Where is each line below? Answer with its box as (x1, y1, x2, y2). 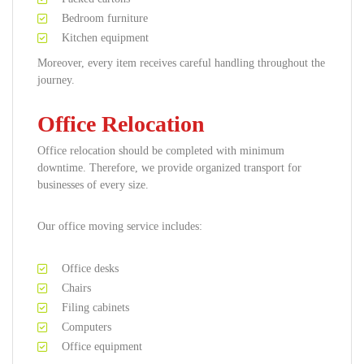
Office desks (62, 262, 119, 275)
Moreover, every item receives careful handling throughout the (37, 57, 325, 69)
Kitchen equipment (62, 32, 149, 44)
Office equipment (62, 340, 142, 353)
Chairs (62, 282, 91, 294)
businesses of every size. (37, 179, 149, 191)
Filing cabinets (62, 301, 129, 314)
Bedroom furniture (62, 12, 148, 24)
